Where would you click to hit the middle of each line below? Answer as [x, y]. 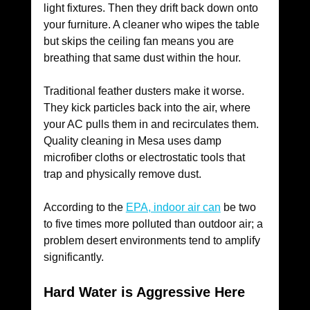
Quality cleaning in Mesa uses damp [134, 141]
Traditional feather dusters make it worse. [145, 91]
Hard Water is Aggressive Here [144, 292]
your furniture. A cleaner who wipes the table [153, 25]
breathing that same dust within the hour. [142, 58]
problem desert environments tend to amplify [153, 241]
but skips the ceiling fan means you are [140, 42]
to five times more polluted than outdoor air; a [154, 224]
